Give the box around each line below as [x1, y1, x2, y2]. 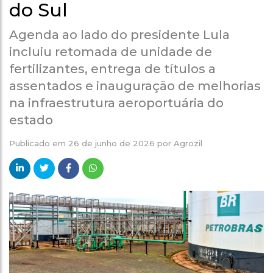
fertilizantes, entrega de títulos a [9, 61, 216, 76]
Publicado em [9, 138, 68, 148]
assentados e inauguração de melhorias [9, 78, 261, 93]
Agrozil [174, 138, 202, 148]
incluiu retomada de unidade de [9, 44, 212, 59]
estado [9, 112, 53, 127]
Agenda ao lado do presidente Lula [9, 27, 230, 42]
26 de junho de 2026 [68, 138, 155, 148]
